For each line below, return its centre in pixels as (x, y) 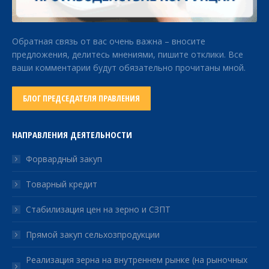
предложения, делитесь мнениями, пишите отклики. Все (128, 54)
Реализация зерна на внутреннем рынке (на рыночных (137, 259)
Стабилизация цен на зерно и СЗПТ (98, 209)
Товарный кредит (62, 184)
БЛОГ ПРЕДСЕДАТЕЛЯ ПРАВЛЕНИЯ (81, 98)
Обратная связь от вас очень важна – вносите (109, 41)
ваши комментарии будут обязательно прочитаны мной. (129, 67)
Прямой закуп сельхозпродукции (93, 234)
